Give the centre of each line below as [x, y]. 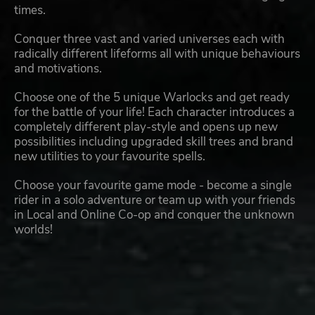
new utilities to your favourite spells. [110, 157]
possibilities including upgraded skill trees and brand [154, 142]
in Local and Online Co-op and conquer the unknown [154, 215]
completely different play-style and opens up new [146, 127]
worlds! [33, 230]
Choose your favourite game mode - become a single [153, 186]
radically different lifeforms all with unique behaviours [157, 54]
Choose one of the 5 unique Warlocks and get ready [152, 98]
